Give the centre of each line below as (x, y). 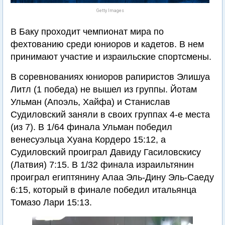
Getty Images (110, 11)
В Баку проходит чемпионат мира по (87, 32)
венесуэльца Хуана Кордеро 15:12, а (88, 140)
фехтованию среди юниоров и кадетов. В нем (107, 44)
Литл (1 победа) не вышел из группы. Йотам (104, 89)
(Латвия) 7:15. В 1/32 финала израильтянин (102, 165)
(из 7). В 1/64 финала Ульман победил (91, 127)
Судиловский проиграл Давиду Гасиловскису (106, 152)
